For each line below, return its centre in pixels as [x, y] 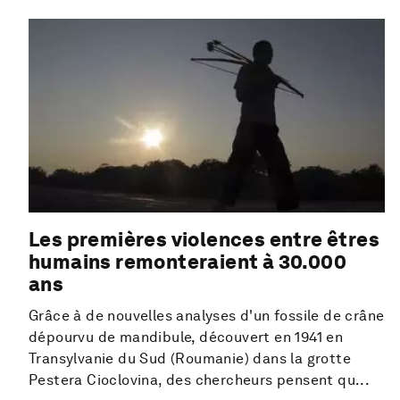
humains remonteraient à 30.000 [187, 262]
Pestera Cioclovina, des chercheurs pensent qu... [200, 380]
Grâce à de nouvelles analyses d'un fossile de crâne [207, 316]
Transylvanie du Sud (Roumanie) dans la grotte [190, 359]
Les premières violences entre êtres [204, 240]
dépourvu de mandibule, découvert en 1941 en [186, 337]
